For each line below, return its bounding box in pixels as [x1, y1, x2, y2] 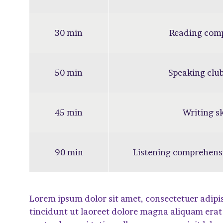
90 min [54, 146, 83, 157]
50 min [55, 67, 83, 78]
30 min [55, 27, 83, 38]
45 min [55, 107, 83, 117]
